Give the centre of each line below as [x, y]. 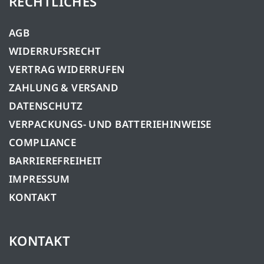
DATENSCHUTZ [46, 105]
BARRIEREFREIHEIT [56, 160]
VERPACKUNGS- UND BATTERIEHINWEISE [110, 124]
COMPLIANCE [43, 142]
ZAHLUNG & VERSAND [64, 87]
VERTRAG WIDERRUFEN [67, 69]
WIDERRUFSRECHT [55, 51]
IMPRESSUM [39, 179]
